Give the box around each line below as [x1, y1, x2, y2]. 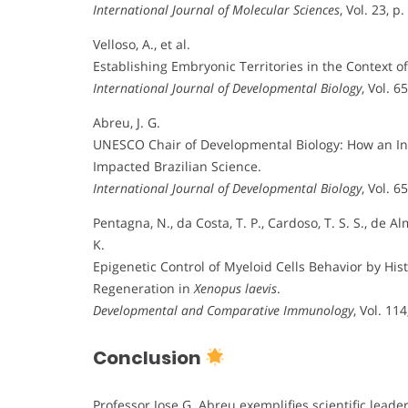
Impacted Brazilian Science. [93, 158, 261, 176]
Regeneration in [93, 280, 194, 298]
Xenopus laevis [194, 280, 277, 298]
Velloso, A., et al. [93, 36, 190, 54]
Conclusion [93, 345, 205, 372]
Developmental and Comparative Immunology [93, 301, 353, 320]
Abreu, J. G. [93, 114, 160, 132]
